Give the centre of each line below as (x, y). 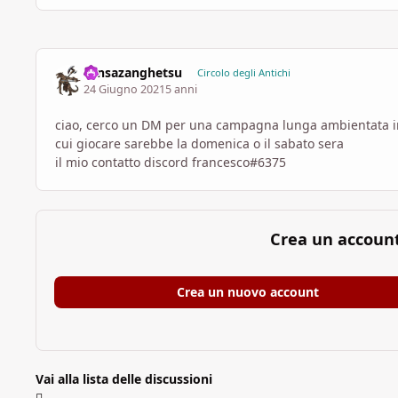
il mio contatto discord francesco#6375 (171, 162)
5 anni (182, 89)
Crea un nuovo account (247, 291)
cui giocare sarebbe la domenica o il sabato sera (199, 143)
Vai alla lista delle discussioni (124, 379)
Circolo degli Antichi (243, 73)
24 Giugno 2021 (125, 89)
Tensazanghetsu (133, 73)
